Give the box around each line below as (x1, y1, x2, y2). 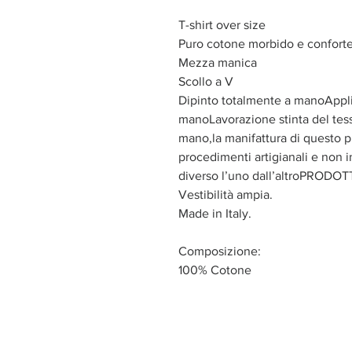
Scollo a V (178, 74, 233, 88)
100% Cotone (178, 262, 251, 277)
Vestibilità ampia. (178, 187, 273, 201)
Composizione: (178, 244, 261, 258)
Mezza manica (178, 55, 257, 69)
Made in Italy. (178, 206, 251, 220)
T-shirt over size (178, 17, 266, 31)
